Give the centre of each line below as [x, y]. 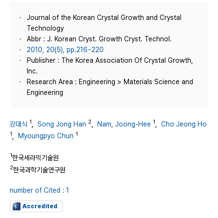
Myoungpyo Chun [46, 136]
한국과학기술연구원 [39, 170]
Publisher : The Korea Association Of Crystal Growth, [110, 60]
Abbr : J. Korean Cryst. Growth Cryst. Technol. [99, 39]
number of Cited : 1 [39, 190]
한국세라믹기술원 [36, 157]
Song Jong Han [62, 124]
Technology [45, 28]
